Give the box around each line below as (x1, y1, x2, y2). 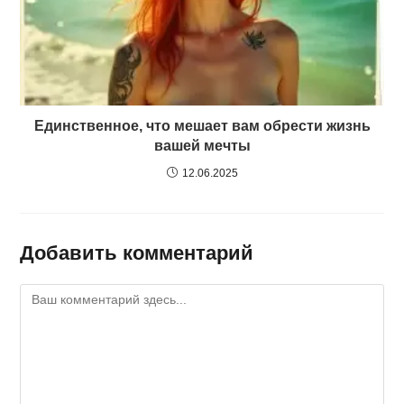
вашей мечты (153, 137, 251, 153)
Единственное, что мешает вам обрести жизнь (33, 117, 371, 133)
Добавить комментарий (20, 241, 254, 264)
